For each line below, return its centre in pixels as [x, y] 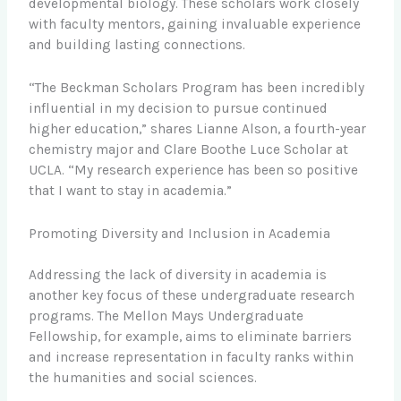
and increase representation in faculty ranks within [192, 358]
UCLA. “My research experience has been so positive [194, 171]
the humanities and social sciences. [143, 378]
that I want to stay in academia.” [131, 191]
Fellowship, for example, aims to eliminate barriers [191, 337]
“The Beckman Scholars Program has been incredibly [197, 88]
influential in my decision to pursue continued [179, 109]
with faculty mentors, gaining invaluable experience [195, 25]
